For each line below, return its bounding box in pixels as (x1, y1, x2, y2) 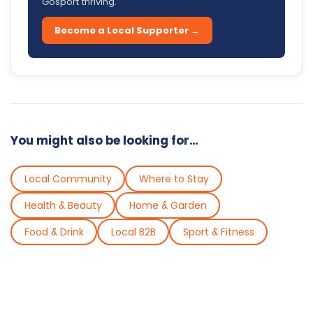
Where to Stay (138, 171, 209, 186)
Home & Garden (129, 198, 207, 212)
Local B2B (110, 224, 156, 239)
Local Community (24, 171, 112, 186)
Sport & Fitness (182, 224, 254, 239)
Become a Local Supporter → (54, 24, 200, 38)
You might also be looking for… (10, 132, 198, 150)
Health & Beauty (24, 198, 102, 212)
